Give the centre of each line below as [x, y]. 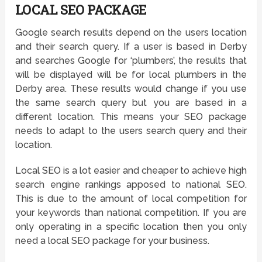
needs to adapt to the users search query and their [131, 131]
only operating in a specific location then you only [131, 227]
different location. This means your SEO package [131, 117]
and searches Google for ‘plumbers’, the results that [131, 61]
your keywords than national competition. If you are [131, 213]
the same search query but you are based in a [131, 103]
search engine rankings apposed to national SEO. [131, 185]
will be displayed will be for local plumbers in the [131, 75]
